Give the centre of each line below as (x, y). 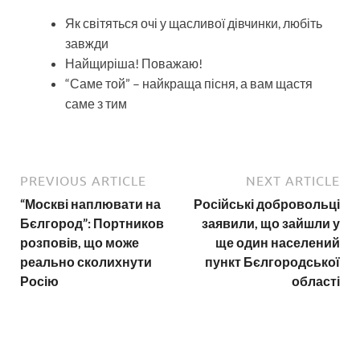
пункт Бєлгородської (272, 262)
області (316, 281)
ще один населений (278, 243)
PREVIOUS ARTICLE (83, 181)
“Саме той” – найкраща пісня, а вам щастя (189, 84)
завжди (87, 43)
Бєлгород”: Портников (92, 223)
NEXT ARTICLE (293, 181)
